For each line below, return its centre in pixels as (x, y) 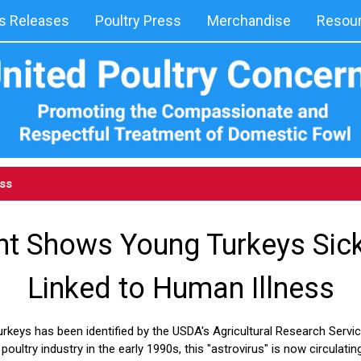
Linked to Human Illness (180, 288)
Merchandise (249, 21)
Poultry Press (138, 21)
